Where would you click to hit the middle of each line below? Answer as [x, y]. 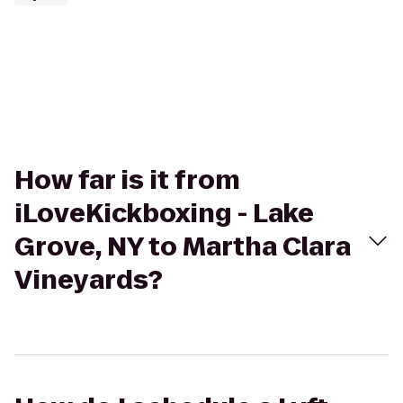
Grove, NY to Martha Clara [183, 247]
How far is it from [127, 180]
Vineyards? [89, 280]
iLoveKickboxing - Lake [164, 214]
